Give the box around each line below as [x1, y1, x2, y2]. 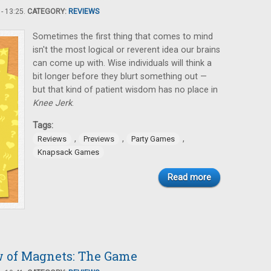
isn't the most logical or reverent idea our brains [33, 45, 220, 55]
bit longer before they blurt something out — [33, 71, 207, 82]
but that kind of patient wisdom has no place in [33, 85, 218, 95]
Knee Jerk [33, 98, 72, 108]
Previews [83, 134, 114, 143]
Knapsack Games [38, 148, 99, 157]
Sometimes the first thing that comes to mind [33, 31, 213, 42]
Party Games [131, 134, 175, 143]
